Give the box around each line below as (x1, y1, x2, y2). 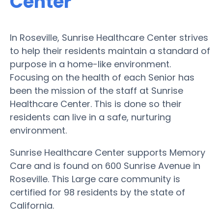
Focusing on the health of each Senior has (10, 71, 194, 83)
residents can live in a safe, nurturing (10, 110, 171, 123)
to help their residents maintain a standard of (10, 44, 210, 57)
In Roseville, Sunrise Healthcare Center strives (10, 31, 208, 44)
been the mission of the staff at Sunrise (10, 84, 183, 97)
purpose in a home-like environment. (10, 57, 171, 70)
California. (10, 199, 54, 212)
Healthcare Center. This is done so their (10, 97, 182, 110)
